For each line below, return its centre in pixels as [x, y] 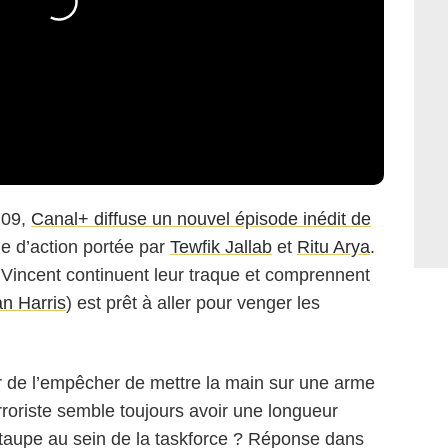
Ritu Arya [333, 247]
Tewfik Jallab [221, 247]
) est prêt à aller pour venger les [193, 303]
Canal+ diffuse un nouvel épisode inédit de [201, 219]
